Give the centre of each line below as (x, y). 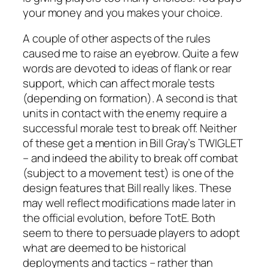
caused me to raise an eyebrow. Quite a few (131, 54)
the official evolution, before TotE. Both (119, 218)
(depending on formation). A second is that (130, 98)
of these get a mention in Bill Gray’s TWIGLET (133, 143)
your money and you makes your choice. (123, 12)
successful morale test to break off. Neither (130, 128)
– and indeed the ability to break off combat (130, 158)
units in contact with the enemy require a (125, 113)
